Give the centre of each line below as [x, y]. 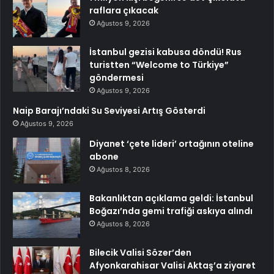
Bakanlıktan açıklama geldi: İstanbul [171, 198]
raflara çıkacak [124, 11]
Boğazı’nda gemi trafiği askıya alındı [171, 211]
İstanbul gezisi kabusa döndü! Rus [165, 52]
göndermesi [117, 78]
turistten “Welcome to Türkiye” [159, 65]
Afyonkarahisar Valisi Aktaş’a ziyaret [172, 266]
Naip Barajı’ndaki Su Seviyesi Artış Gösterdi [109, 111]
